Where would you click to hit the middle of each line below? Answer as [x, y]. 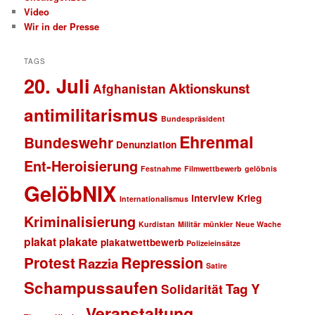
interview [213, 198]
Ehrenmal [217, 141]
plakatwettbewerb [142, 242]
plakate [79, 241]
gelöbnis [261, 168]
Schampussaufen [91, 287]
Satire [217, 265]
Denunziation [147, 144]
